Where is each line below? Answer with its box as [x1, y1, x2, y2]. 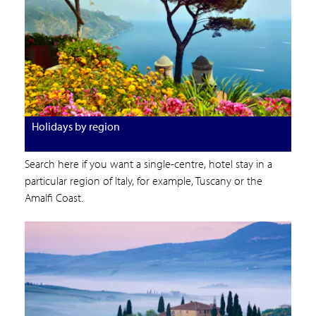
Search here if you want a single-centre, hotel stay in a [25, 156, 272, 171]
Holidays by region [32, 119, 120, 133]
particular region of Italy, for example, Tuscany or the [25, 173, 262, 188]
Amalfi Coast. [25, 190, 83, 205]
